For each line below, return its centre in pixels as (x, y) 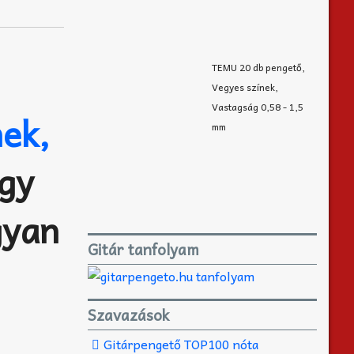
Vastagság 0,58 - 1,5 (257, 106)
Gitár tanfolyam (143, 249)
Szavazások (128, 314)
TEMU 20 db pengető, (258, 67)
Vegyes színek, (245, 87)
